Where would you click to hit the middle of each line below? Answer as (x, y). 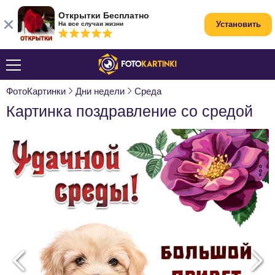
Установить (238, 24)
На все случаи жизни (91, 24)
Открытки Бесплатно (104, 15)
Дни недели (100, 91)
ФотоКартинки (36, 91)
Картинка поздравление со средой (130, 111)
